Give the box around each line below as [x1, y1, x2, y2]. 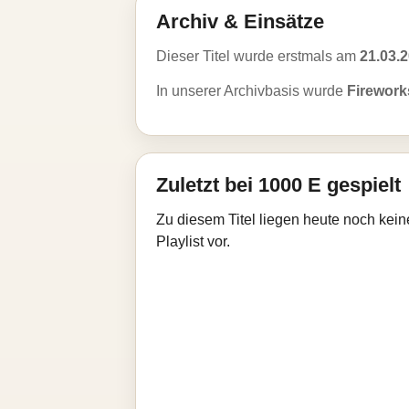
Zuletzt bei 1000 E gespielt [156, 173, 401, 196]
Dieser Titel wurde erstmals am [156, 48, 360, 64]
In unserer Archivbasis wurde [156, 83, 347, 99]
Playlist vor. [156, 234, 230, 249]
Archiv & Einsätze [156, 10, 324, 33]
